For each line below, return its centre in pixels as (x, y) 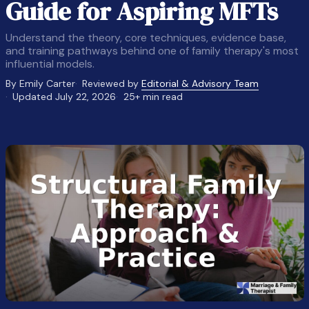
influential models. (50, 64)
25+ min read (153, 97)
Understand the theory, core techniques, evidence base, (146, 38)
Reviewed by (112, 83)
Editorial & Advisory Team (200, 83)
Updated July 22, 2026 (64, 97)
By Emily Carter (40, 83)
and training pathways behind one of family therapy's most (152, 51)
